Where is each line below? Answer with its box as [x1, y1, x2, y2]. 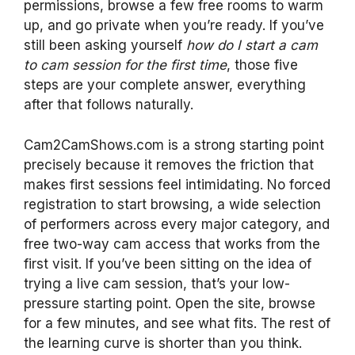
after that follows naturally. [24, 97, 193, 113]
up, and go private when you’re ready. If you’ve [24, 17, 324, 33]
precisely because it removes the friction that [24, 156, 314, 173]
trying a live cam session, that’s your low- [24, 275, 290, 292]
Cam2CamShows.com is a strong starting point [24, 136, 324, 153]
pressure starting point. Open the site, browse [24, 295, 315, 311]
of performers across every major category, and [24, 216, 330, 232]
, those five [227, 57, 298, 73]
